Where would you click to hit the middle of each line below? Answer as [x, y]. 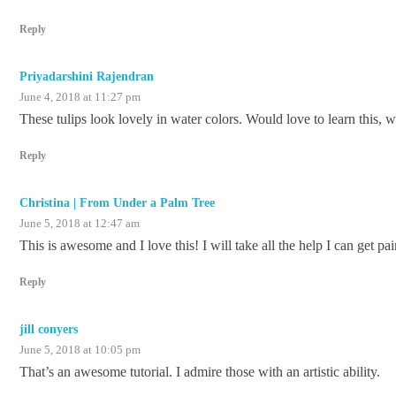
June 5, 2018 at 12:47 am [80, 224]
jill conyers [49, 330]
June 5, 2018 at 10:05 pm [80, 350]
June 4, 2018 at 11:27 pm [80, 97]
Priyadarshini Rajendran [87, 77]
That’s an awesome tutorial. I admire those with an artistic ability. [200, 372]
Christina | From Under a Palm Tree [117, 203]
